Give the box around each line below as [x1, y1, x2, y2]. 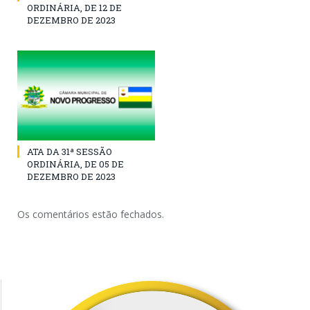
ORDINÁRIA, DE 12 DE [27, 1, 122, 15]
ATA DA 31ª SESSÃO [27, 145, 112, 158]
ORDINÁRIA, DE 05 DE [27, 158, 124, 171]
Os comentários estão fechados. [17, 208, 164, 221]
